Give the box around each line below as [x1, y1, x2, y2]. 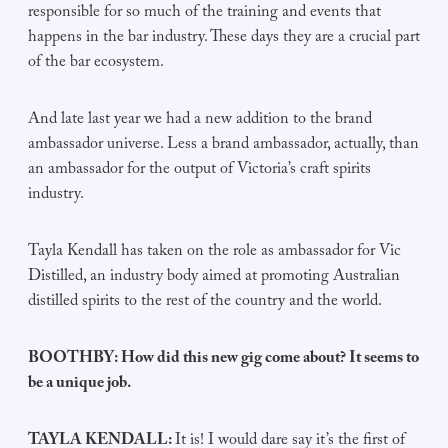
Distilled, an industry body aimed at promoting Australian [28, 264, 400, 292]
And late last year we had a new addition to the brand [28, 107, 372, 135]
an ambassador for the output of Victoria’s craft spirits [28, 157, 371, 185]
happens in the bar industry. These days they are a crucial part [28, 25, 420, 53]
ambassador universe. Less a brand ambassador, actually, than [28, 132, 419, 160]
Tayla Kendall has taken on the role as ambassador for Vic [28, 239, 401, 267]
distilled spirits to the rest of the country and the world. [28, 289, 386, 317]
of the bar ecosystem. [28, 50, 164, 78]
